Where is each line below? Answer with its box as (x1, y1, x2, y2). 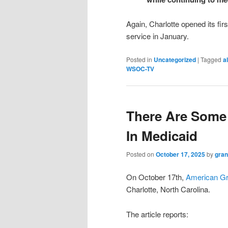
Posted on (126, 150, 156, 159)
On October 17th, (126, 172, 186, 183)
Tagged (201, 54, 221, 64)
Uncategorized (154, 54, 196, 64)
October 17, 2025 (156, 150, 205, 159)
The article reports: (126, 208, 188, 219)
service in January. (126, 31, 189, 42)
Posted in (126, 54, 152, 64)
